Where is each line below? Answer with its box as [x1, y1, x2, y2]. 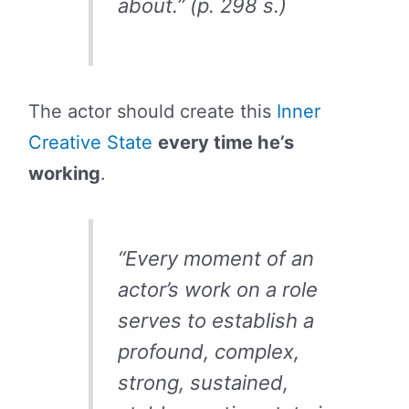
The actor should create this [27, 100, 277, 122]
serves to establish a [117, 309, 314, 333]
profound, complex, [117, 340, 299, 364]
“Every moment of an [117, 246, 314, 271]
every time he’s [157, 131, 294, 153]
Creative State [27, 131, 152, 153]
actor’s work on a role [117, 278, 318, 302]
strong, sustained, [117, 371, 288, 395]
